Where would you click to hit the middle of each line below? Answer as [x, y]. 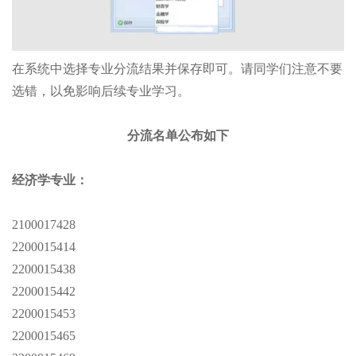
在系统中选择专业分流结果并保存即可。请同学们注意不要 [177, 69]
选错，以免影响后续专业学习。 [101, 91]
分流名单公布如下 [178, 136]
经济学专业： [50, 180]
